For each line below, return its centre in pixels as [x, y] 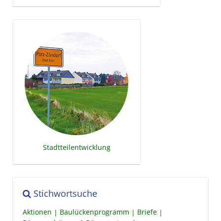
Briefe [147, 212]
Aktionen [37, 212]
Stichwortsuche [64, 193]
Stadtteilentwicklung [76, 147]
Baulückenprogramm [94, 212]
